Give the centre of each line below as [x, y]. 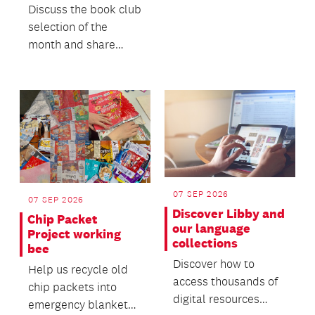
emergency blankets [81, 304]
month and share [72, 45]
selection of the [68, 27]
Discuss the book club [85, 9]
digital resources [216, 299]
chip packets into [72, 287]
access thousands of [225, 282]
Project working [74, 234]
